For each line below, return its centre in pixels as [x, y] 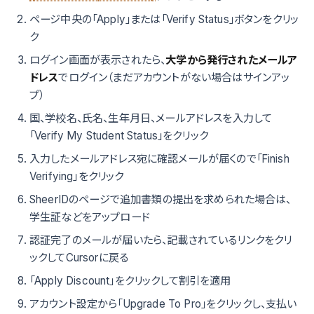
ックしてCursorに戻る [79, 258]
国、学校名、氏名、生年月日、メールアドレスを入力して [151, 118]
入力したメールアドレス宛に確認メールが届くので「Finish [159, 159]
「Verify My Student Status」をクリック [119, 136]
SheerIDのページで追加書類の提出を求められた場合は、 [161, 200]
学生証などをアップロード [90, 217]
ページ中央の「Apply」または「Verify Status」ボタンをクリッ [164, 20]
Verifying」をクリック [77, 177]
